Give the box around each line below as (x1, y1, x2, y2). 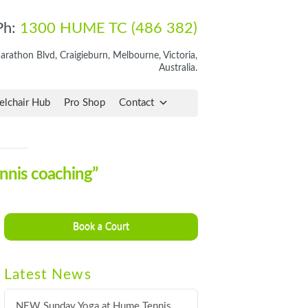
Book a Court (73, 221, 130, 232)
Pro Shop (64, 98, 105, 108)
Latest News (4, 267, 91, 282)
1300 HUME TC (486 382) (20, 21, 197, 36)
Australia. (159, 63, 197, 73)
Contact (119, 98, 154, 108)
